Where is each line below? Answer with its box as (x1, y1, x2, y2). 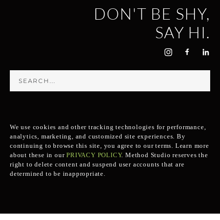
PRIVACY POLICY (66, 151, 122, 159)
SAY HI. (155, 22, 210, 42)
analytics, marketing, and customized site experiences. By (10, 132, 186, 140)
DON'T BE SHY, (94, 3, 210, 23)
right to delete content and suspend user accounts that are (10, 160, 185, 168)
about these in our (10, 151, 67, 159)
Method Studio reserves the (125, 151, 208, 159)
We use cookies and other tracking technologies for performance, (10, 123, 206, 131)
